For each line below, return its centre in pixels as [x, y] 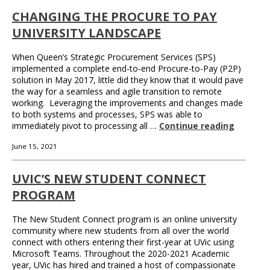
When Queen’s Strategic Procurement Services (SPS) [114, 57]
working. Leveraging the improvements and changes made [127, 102]
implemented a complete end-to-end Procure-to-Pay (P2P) [127, 68]
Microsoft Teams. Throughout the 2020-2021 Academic [121, 253]
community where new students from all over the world [121, 230]
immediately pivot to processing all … [86, 125]
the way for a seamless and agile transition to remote [117, 91]
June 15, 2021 [35, 146]
